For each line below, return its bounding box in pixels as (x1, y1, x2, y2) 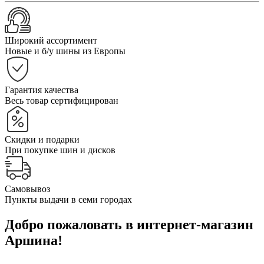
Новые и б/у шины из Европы (5, 46, 126, 56)
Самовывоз (5, 184, 50, 194)
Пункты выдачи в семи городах (5, 194, 132, 204)
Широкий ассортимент (5, 35, 97, 45)
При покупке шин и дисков (5, 145, 115, 155)
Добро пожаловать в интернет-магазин (5, 216, 253, 232)
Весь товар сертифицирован (5, 95, 118, 105)
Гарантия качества (5, 85, 78, 95)
